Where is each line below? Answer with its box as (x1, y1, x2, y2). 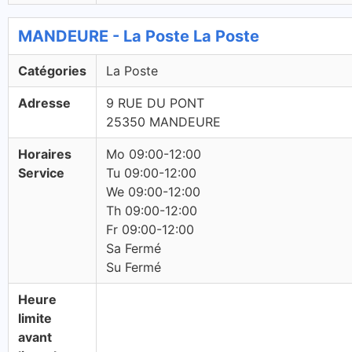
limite (18, 310, 52, 326)
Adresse (18, 95, 71, 111)
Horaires (18, 146, 71, 162)
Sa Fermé (106, 240, 161, 256)
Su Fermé (106, 259, 161, 275)
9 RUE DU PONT (106, 95, 204, 111)
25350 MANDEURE (106, 114, 221, 130)
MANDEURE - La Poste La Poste (18, 27, 259, 46)
